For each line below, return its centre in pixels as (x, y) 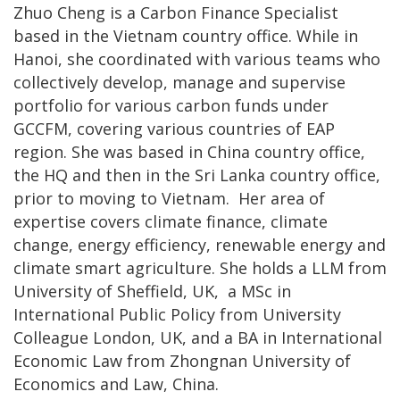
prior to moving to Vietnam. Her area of (169, 198)
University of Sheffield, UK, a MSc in (152, 291)
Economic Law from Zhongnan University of (182, 360)
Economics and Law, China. (118, 383)
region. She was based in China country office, (189, 151)
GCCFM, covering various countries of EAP (174, 128)
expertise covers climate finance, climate (171, 221)
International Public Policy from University (177, 314)
